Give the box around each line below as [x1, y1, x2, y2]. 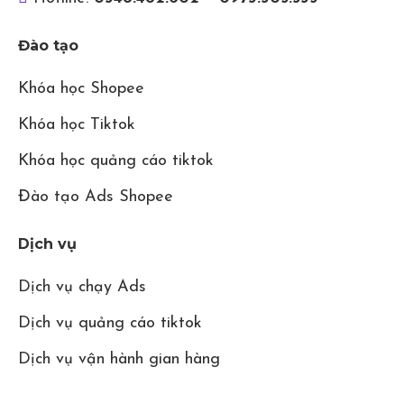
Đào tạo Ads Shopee [18, 188, 173, 206]
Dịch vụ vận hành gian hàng [18, 351, 220, 368]
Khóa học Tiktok [18, 116, 135, 133]
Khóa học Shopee [18, 80, 144, 97]
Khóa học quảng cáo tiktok [18, 152, 214, 170]
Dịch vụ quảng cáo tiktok [18, 315, 202, 332]
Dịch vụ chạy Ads [18, 279, 146, 296]
